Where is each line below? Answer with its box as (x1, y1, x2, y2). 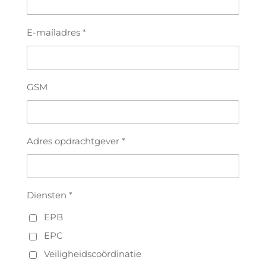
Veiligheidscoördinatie (44, 248, 142, 259)
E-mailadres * (26, 27, 86, 39)
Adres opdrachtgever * (26, 135, 125, 147)
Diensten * (26, 189, 72, 201)
